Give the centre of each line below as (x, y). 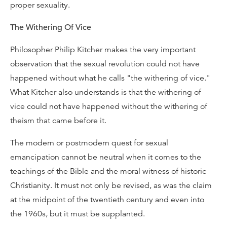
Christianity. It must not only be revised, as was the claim (111, 185)
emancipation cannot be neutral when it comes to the (106, 157)
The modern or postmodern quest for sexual (89, 143)
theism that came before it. (58, 121)
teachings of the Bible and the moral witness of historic (108, 171)
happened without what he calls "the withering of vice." (110, 78)
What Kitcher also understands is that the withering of (106, 92)
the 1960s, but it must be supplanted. (78, 214)
